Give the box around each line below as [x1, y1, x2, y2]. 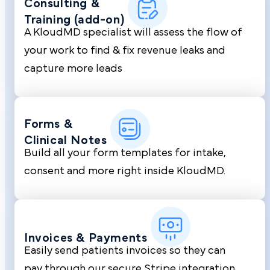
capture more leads [24, 63, 122, 74]
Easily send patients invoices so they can [24, 245, 225, 256]
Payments [88, 231, 148, 244]
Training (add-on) [24, 13, 125, 26]
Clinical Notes [24, 134, 107, 146]
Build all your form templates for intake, [24, 147, 226, 159]
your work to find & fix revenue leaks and [24, 45, 225, 56]
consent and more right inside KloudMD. [24, 165, 225, 177]
